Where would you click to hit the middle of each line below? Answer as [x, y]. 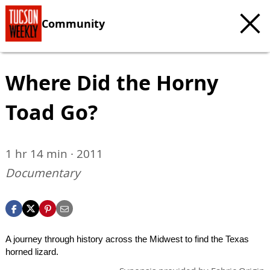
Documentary [43, 173]
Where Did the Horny [112, 83]
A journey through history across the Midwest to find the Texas [127, 239]
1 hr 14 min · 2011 [54, 154]
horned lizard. [32, 252]
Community [73, 23]
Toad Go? [52, 112]
